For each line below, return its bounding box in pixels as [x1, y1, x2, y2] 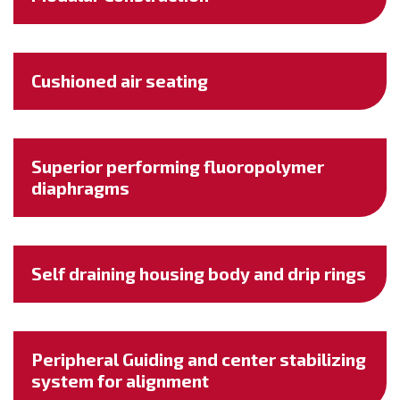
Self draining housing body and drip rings [31, 263, 366, 284]
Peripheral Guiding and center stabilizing [31, 349, 366, 370]
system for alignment [31, 371, 209, 391]
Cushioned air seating [31, 71, 208, 91]
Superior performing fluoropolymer [31, 156, 324, 177]
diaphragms [31, 178, 129, 198]
